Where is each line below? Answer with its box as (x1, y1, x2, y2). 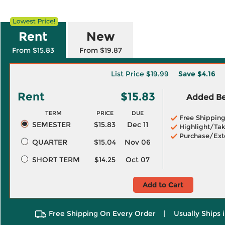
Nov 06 (124, 138, 151, 147)
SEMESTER (32, 120, 71, 129)
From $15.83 (12, 46, 54, 55)
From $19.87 (79, 46, 122, 55)
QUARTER (32, 138, 67, 147)
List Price (110, 69, 146, 78)
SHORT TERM (32, 155, 80, 164)
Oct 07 (125, 155, 150, 164)
